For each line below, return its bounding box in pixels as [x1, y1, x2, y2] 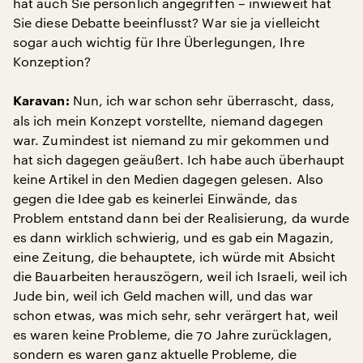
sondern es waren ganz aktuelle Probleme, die [13, 346, 297, 361]
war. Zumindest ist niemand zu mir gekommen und [13, 132, 329, 147]
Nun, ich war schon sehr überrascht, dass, [69, 92, 335, 108]
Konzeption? [13, 53, 91, 69]
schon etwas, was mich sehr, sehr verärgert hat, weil [13, 307, 339, 322]
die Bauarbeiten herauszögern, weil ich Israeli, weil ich [13, 268, 348, 284]
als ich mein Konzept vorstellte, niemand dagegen [13, 113, 323, 128]
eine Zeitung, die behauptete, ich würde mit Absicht [13, 249, 336, 264]
